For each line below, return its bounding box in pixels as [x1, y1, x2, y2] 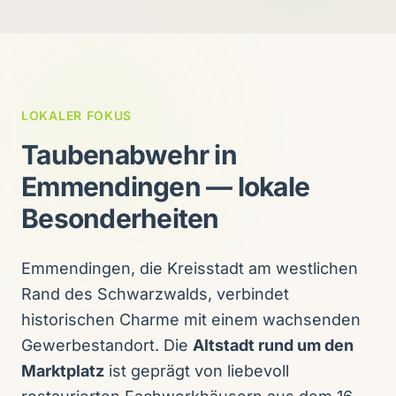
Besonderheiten [21, 202, 219, 234]
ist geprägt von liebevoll [104, 362, 289, 380]
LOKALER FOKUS [21, 108, 133, 123]
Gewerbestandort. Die [21, 336, 193, 354]
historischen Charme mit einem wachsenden [21, 310, 361, 329]
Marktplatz [21, 362, 104, 380]
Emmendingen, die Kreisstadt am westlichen [21, 259, 358, 278]
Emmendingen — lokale [21, 171, 309, 202]
